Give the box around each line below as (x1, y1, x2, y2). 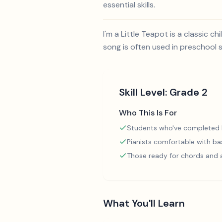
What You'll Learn (103, 197, 185, 210)
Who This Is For (119, 108, 177, 118)
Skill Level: (119, 86, 169, 99)
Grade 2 (169, 86, 208, 99)
